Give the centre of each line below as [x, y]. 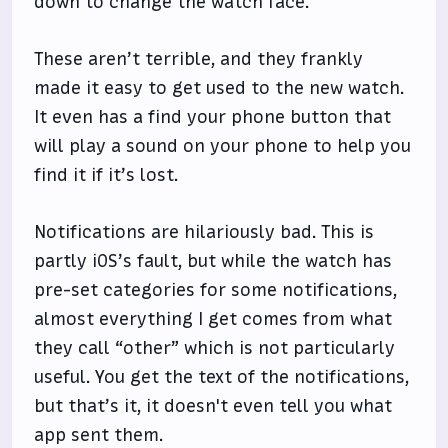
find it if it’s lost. [106, 175]
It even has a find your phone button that [213, 117]
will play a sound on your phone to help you [223, 146]
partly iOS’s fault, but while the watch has [213, 261]
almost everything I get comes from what [213, 319]
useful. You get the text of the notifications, [222, 377]
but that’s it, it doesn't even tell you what [213, 406]
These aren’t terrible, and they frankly [199, 59]
